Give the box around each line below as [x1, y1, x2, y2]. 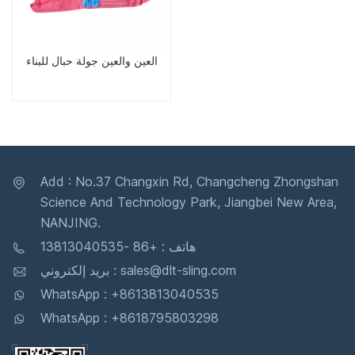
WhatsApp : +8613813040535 [40, 286, 219, 303]
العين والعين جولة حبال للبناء [25, 57, 158, 69]
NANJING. [40, 215, 101, 231]
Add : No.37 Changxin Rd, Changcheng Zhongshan [40, 174, 338, 190]
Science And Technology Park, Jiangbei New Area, [40, 194, 337, 211]
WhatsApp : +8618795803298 [40, 310, 219, 326]
